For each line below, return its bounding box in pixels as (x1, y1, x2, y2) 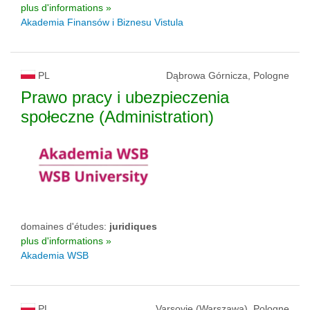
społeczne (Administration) (21, 107, 214, 127)
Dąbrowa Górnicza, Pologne (166, 70, 289, 82)
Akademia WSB (21, 250, 89, 262)
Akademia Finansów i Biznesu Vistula (21, 17, 183, 28)
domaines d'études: (21, 221, 109, 232)
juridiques (109, 221, 157, 232)
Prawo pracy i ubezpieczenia (21, 88, 229, 107)
